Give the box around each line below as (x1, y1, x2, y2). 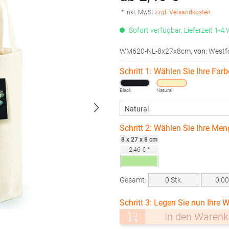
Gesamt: (120, 176, 146, 184)
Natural (156, 87, 172, 93)
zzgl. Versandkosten (155, 9, 211, 16)
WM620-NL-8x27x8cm (120, 47, 191, 55)
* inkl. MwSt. (121, 9, 155, 16)
